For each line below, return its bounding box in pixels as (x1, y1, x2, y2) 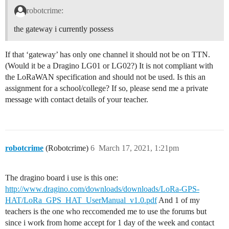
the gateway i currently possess (14, 24, 113, 33)
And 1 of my (157, 195, 200, 204)
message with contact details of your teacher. (5, 95, 148, 104)
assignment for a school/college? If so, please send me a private (5, 83, 208, 93)
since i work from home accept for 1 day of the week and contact (5, 218, 214, 227)
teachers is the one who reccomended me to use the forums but (5, 207, 207, 216)
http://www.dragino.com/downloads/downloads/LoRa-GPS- (5, 184, 199, 193)
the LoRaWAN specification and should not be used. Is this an (5, 72, 205, 81)
